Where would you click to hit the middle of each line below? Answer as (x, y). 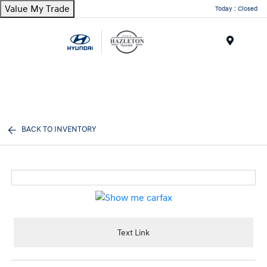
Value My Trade (37, 9)
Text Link (133, 232)
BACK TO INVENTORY (59, 129)
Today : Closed (236, 8)
